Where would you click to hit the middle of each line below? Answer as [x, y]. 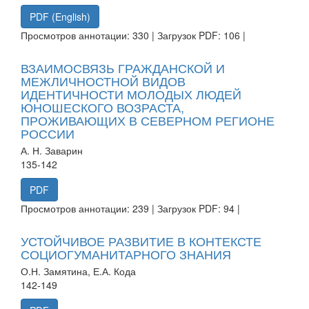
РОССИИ [48, 133]
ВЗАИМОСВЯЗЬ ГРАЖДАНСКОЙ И [123, 67]
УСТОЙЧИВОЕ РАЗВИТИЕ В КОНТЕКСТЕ [141, 240]
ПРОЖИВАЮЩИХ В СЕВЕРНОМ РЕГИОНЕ [148, 120]
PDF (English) [60, 16]
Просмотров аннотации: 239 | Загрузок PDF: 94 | [130, 208]
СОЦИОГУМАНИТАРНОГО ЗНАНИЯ [126, 253]
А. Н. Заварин [52, 150]
